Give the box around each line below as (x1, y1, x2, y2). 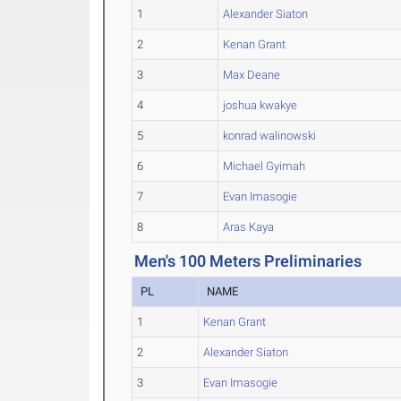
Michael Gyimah (223, 159, 306, 174)
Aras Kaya (223, 220, 275, 235)
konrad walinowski (223, 129, 317, 143)
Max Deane (223, 68, 281, 82)
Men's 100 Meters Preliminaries (134, 252, 363, 271)
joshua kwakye (223, 98, 298, 113)
